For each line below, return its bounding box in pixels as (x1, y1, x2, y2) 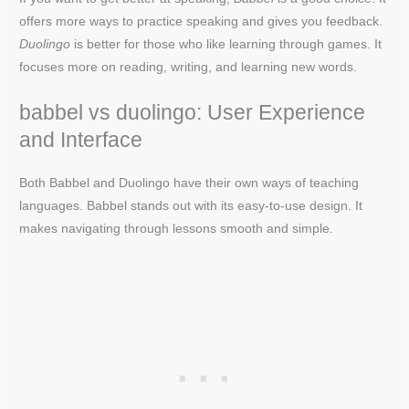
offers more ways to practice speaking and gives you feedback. (19, 15, 383, 29)
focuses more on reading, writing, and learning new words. (19, 60, 358, 75)
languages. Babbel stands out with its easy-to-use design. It (19, 199, 363, 214)
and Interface (19, 128, 143, 152)
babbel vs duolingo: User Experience (19, 100, 366, 125)
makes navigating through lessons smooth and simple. (19, 222, 334, 236)
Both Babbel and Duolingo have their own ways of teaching (19, 176, 360, 191)
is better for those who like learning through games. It (70, 37, 383, 52)
